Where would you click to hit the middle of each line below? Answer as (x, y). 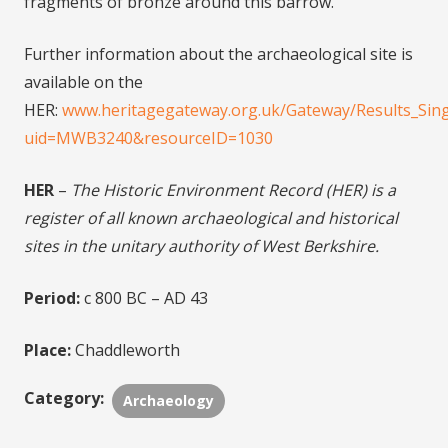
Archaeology (169, 400)
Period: (52, 298)
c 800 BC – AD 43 (144, 298)
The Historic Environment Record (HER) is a (233, 190)
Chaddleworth (125, 350)
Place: (47, 350)
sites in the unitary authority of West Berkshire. (201, 246)
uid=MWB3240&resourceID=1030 (148, 138)
